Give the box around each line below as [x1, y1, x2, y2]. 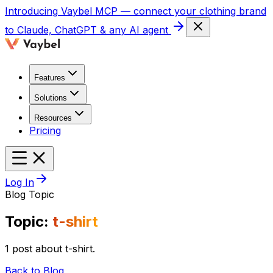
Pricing [29, 124, 61, 136]
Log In [5, 176, 34, 188]
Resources [34, 113, 72, 122]
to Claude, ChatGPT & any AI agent [5, 24, 168, 36]
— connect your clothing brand [121, 5, 266, 17]
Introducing [5, 5, 58, 17]
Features [34, 73, 65, 82]
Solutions [34, 93, 67, 102]
